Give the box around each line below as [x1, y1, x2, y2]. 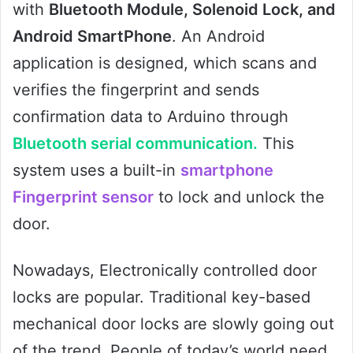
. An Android [172, 26, 265, 46]
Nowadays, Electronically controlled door [13, 260, 317, 280]
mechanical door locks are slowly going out [13, 314, 334, 333]
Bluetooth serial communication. [13, 133, 258, 153]
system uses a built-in [13, 160, 180, 180]
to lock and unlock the [154, 187, 325, 206]
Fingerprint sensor [13, 187, 154, 206]
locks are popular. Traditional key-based [13, 287, 310, 307]
